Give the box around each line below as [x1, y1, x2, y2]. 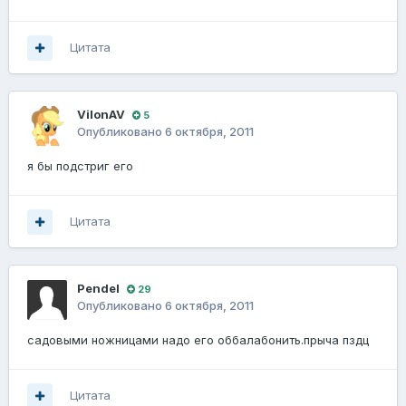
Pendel [77, 281, 120, 296]
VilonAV [77, 107, 125, 122]
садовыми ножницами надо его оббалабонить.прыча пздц [27, 333, 369, 348]
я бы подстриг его [27, 159, 133, 174]
